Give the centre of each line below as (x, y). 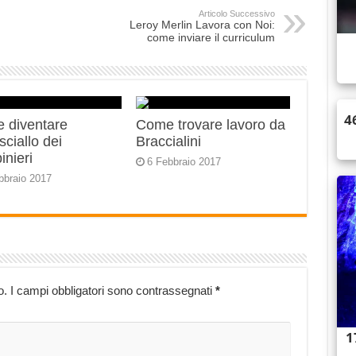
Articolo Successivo (236, 14)
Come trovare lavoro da (211, 125)
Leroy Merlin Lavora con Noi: (202, 25)
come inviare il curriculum (211, 38)
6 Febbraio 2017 (184, 162)
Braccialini (169, 142)
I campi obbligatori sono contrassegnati (112, 291)
